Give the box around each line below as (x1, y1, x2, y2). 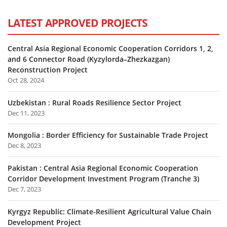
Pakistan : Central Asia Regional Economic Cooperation (8, 163, 198, 173)
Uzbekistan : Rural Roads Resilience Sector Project (8, 97, 181, 107)
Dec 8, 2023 (8, 141, 41, 150)
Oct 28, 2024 (8, 75, 44, 85)
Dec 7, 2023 (8, 184, 41, 194)
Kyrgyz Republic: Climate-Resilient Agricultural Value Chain (8, 206, 211, 216)
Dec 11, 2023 (8, 108, 45, 118)
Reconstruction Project (8, 64, 88, 74)
